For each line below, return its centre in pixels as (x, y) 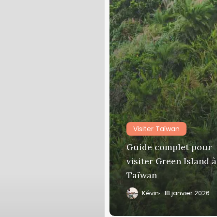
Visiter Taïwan (156, 129)
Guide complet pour (169, 147)
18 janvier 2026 (187, 193)
